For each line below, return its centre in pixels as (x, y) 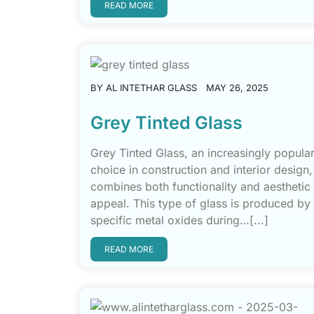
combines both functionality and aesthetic (200, 186)
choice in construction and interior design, (202, 170)
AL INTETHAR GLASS (151, 88)
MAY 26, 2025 (237, 88)
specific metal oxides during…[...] (179, 220)
